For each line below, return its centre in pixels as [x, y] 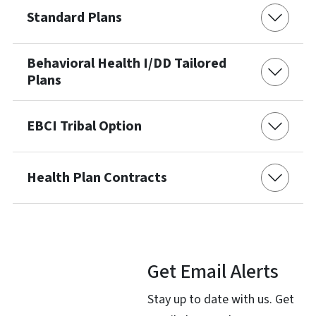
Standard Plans [76, 17]
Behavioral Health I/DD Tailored [127, 63]
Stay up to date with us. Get [220, 299]
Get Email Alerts [213, 271]
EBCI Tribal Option [84, 126]
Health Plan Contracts [98, 177]
